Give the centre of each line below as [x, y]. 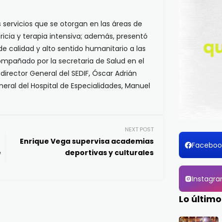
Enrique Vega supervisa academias [87, 141]
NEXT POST [139, 129]
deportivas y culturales [109, 153]
